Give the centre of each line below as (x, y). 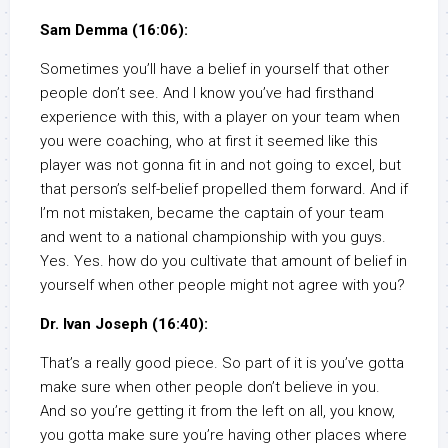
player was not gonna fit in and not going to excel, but (220, 165)
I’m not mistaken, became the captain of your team (212, 213)
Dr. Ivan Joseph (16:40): (124, 324)
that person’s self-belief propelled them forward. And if (224, 189)
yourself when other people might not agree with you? (222, 285)
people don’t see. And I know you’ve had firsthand (207, 93)
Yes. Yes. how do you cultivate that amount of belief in (223, 261)
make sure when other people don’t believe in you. (210, 387)
